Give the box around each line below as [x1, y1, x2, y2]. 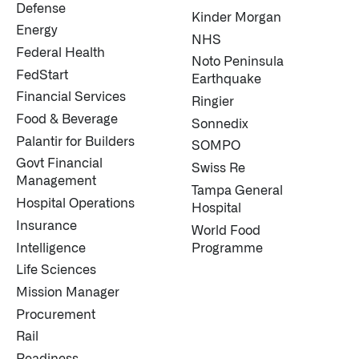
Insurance [16, 219, 77, 232]
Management [16, 175, 96, 188]
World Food [192, 224, 260, 237]
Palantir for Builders [16, 135, 135, 148]
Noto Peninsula [192, 55, 284, 69]
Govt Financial [16, 157, 103, 171]
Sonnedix [192, 117, 248, 131]
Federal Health [16, 46, 105, 59]
